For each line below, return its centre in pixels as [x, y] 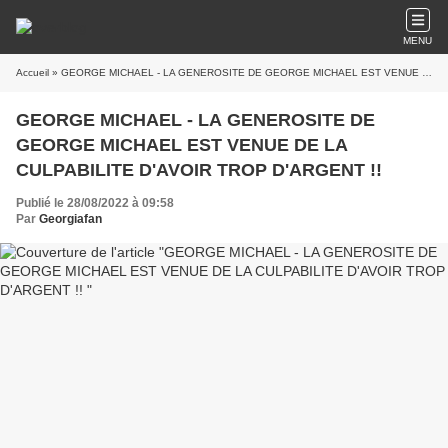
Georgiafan [70, 219]
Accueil [32, 72]
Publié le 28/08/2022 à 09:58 [95, 203]
